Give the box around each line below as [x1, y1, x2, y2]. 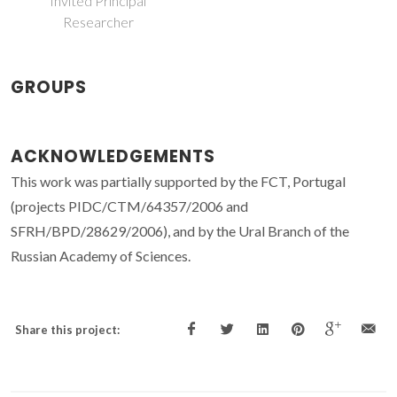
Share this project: [15, 323, 120, 338]
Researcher [62, 13, 134, 31]
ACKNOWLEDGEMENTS [11, 144, 215, 169]
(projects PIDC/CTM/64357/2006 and [11, 198, 248, 215]
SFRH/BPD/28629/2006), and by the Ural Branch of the [11, 222, 349, 240]
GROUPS [11, 75, 87, 100]
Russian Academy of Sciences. [11, 247, 191, 265]
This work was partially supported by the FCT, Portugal [11, 173, 346, 191]
